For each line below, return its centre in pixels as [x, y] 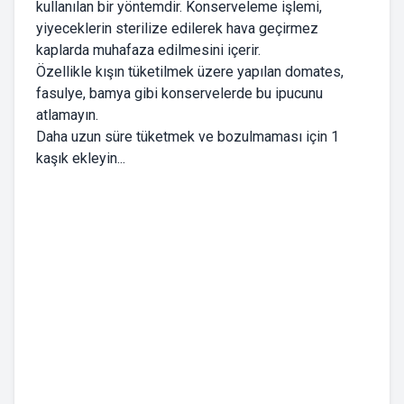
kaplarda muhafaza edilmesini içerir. [148, 50]
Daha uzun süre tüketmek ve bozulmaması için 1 [188, 137]
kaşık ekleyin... [81, 159]
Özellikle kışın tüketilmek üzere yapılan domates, [190, 72]
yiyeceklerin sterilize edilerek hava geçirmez [177, 29]
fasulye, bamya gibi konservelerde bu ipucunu [179, 94]
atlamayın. [67, 115]
